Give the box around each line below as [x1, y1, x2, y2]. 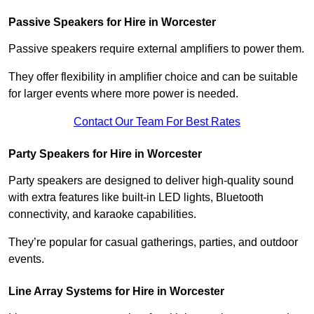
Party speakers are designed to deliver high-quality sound [8, 175, 294, 187]
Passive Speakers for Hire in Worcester [8, 16, 216, 29]
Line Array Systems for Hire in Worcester [8, 285, 224, 298]
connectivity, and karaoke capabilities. [8, 208, 196, 221]
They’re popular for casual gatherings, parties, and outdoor [8, 236, 298, 249]
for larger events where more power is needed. [8, 88, 238, 100]
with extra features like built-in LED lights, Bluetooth [8, 191, 264, 204]
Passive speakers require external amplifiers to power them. [8, 43, 304, 55]
